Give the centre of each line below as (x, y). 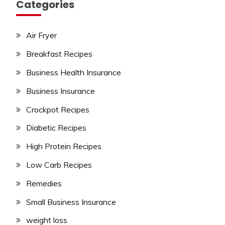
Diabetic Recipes (56, 128)
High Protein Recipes (64, 146)
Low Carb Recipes (59, 165)
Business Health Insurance (74, 73)
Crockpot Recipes (58, 109)
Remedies (44, 183)
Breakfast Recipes (59, 54)
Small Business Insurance (71, 202)
